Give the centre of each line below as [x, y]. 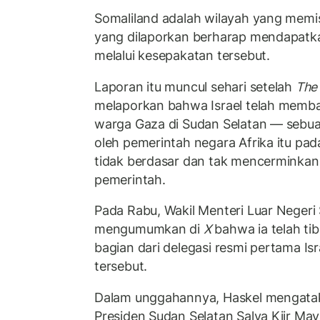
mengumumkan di [147, 229]
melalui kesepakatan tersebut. [182, 56]
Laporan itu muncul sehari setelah [195, 86]
